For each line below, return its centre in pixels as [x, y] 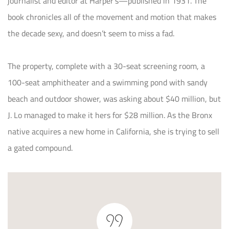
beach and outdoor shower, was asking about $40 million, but [114, 98]
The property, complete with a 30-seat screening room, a [106, 66]
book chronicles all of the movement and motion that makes [112, 17]
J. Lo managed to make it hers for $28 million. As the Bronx [110, 115]
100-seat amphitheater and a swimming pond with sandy [108, 82]
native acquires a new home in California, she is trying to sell [113, 131]
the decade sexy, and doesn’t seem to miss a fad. [91, 33]
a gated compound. [40, 147]
